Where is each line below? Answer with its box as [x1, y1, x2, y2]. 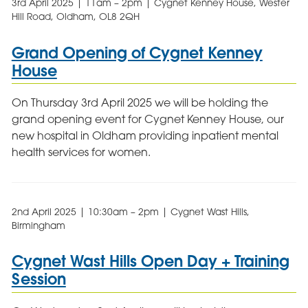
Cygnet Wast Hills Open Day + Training [11, 251, 289, 272]
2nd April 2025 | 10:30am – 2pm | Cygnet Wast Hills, [11, 206, 250, 218]
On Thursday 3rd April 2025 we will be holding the [11, 96, 268, 110]
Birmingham [11, 220, 65, 232]
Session [11, 269, 66, 289]
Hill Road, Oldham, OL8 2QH [11, 11, 140, 23]
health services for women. [11, 145, 151, 159]
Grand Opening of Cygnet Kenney [11, 42, 263, 63]
